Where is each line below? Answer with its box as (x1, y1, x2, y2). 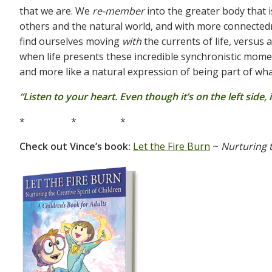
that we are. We (19, 4, 92, 18)
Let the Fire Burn (133, 140, 210, 154)
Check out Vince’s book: (19, 140, 133, 154)
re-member (92, 4, 144, 18)
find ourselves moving (19, 35, 122, 49)
